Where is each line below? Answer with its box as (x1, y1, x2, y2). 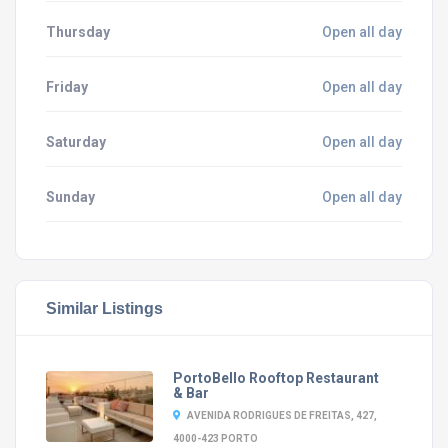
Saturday (46, 134, 106, 150)
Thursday (46, 24, 110, 40)
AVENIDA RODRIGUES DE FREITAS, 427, (186, 410, 377, 421)
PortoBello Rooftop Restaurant (172, 370, 379, 386)
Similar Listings (46, 299, 163, 317)
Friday (46, 79, 88, 95)
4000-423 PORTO (172, 433, 258, 444)
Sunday (46, 189, 95, 205)
